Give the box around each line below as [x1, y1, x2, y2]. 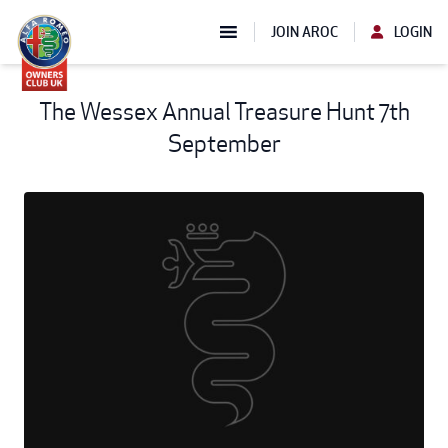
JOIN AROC [271, 23, 338, 41]
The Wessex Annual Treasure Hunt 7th [38, 96, 410, 127]
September [167, 128, 281, 159]
